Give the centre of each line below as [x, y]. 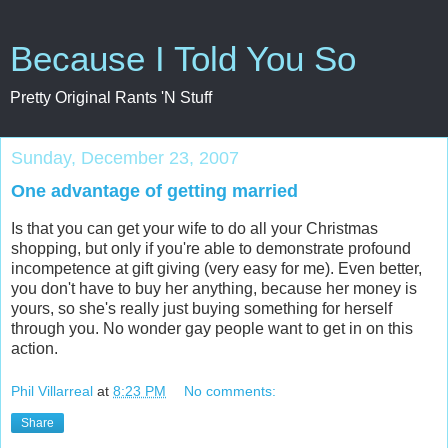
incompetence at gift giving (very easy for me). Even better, [216, 268]
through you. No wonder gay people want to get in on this [212, 328]
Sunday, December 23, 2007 [125, 158]
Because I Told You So [183, 59]
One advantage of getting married [154, 191]
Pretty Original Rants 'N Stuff [111, 97]
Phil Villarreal [52, 391]
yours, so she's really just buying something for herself [201, 308]
